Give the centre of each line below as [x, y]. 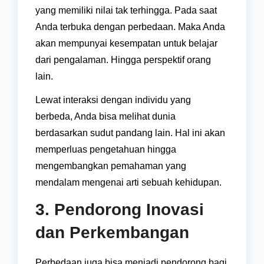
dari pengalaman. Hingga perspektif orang [123, 60]
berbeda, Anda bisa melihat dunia [105, 117]
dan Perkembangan [112, 233]
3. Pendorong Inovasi [120, 210]
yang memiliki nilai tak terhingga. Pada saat [126, 11]
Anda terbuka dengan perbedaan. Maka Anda [130, 27]
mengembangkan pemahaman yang [111, 166]
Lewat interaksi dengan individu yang [113, 100]
